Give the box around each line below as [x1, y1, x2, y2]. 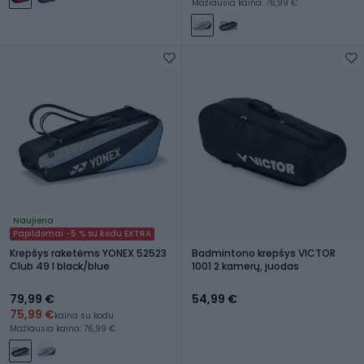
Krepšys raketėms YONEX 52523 [10, 245, 167, 260]
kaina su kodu [54, 309, 114, 322]
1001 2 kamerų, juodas [192, 258, 299, 273]
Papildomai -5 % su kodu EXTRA [13, 227, 151, 240]
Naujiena [13, 214, 54, 227]
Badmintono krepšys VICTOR [192, 245, 336, 260]
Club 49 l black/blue [10, 258, 110, 273]
